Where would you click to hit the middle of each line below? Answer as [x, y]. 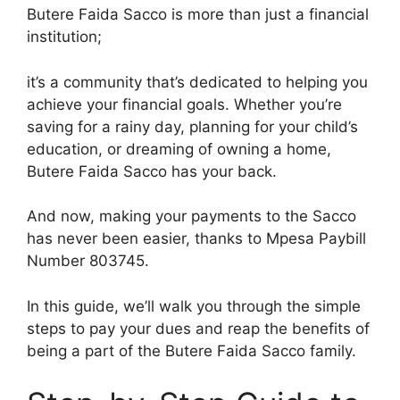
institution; [64, 37]
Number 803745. [88, 261]
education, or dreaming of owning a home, [179, 149]
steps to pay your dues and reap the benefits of [198, 328]
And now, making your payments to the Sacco [192, 216]
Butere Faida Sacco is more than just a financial [198, 14]
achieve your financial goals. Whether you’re [184, 104]
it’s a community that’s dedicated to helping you [197, 82]
